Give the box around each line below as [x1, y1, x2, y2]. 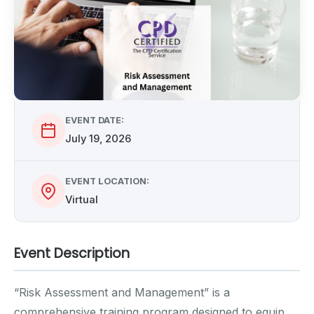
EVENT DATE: [65, 114, 124, 125]
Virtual [65, 193, 98, 206]
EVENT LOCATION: [65, 175, 149, 186]
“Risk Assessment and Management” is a [14, 285, 230, 299]
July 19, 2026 [65, 132, 131, 145]
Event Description [14, 243, 130, 263]
